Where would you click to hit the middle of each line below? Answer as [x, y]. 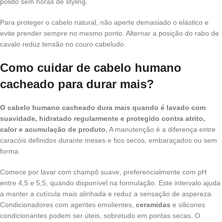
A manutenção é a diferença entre [162, 130]
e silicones [188, 205]
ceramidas [153, 205]
